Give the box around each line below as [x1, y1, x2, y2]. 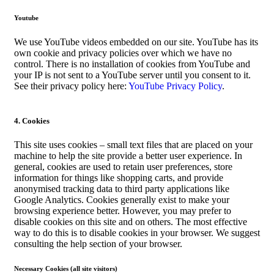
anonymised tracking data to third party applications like [14, 183, 229, 194]
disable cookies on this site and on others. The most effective [14, 216, 247, 227]
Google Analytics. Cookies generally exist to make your [14, 194, 229, 205]
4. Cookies [14, 116, 50, 125]
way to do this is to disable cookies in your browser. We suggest [14, 227, 260, 238]
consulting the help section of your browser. [14, 238, 182, 249]
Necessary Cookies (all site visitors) [14, 264, 117, 272]
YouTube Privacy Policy [128, 80, 222, 91]
